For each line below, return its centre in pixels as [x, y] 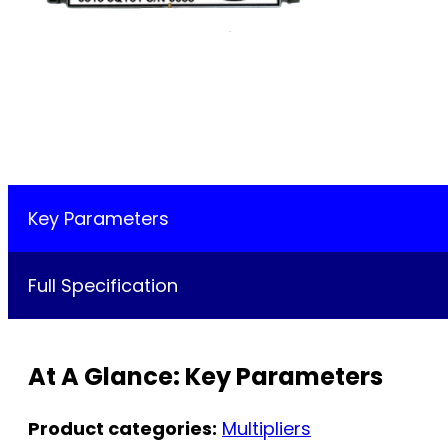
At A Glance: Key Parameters [205, 377]
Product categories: [122, 429]
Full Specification [103, 286]
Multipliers [266, 429]
